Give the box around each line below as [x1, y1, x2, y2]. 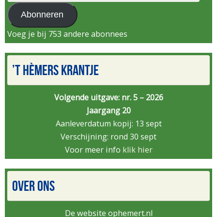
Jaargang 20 [86, 105, 131, 116]
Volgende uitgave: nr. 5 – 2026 [54, 92, 163, 103]
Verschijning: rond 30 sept [61, 131, 156, 142]
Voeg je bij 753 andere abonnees [7, 29, 127, 40]
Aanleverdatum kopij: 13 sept [55, 118, 162, 129]
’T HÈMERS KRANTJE [12, 62, 99, 78]
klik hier [122, 144, 153, 155]
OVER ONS [12, 178, 55, 194]
